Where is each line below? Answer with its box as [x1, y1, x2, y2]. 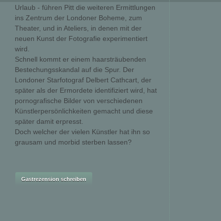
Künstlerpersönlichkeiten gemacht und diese [15, 107, 153, 115]
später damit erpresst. [15, 117, 83, 125]
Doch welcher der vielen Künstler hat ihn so [15, 128, 150, 136]
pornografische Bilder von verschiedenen [15, 97, 143, 105]
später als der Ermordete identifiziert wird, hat [15, 86, 157, 94]
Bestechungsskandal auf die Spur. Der [15, 66, 134, 74]
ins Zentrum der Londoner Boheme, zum [15, 14, 142, 22]
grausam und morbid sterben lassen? [15, 138, 132, 146]
